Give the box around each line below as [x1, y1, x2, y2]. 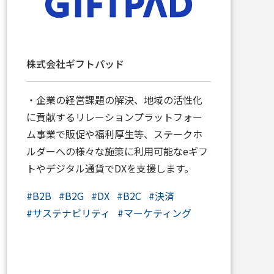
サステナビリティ [32, 205, 110, 220]
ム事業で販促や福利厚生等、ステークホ [26, 126, 202, 141]
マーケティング [123, 205, 191, 220]
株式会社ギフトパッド [26, 56, 124, 71]
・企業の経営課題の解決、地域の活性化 [26, 92, 202, 107]
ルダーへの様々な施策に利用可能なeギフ [26, 143, 208, 158]
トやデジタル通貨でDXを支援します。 [26, 160, 194, 176]
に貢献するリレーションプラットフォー [26, 109, 202, 124]
